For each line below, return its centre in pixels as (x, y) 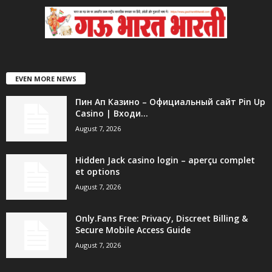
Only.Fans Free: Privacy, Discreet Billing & (161, 218)
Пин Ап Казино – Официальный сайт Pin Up (170, 101)
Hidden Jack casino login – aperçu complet (165, 160)
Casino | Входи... (112, 113)
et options (97, 171)
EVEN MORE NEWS (46, 78)
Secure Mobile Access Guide (133, 229)
